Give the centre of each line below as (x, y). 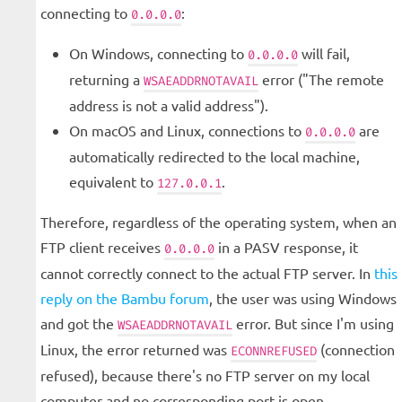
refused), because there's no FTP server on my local (205, 376)
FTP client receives (102, 247)
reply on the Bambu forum (125, 298)
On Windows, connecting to (158, 53)
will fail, (324, 53)
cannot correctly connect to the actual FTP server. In (207, 273)
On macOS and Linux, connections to (187, 131)
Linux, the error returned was (135, 350)
